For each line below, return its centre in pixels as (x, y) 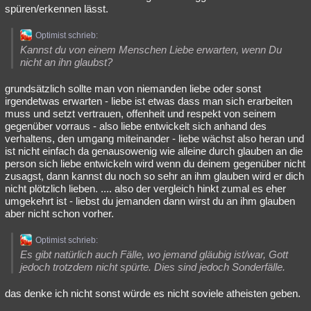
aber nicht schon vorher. (59, 213)
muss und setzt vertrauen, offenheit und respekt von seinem (141, 114)
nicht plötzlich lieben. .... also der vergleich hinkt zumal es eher (145, 188)
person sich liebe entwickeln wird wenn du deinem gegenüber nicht (155, 163)
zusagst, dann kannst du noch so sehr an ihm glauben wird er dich (154, 176)
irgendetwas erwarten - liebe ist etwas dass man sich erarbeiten (149, 101)
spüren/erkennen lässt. (57, 9)
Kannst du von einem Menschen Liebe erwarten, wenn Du (151, 50)
